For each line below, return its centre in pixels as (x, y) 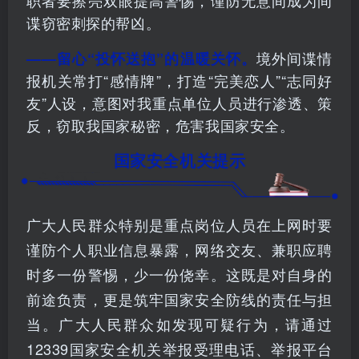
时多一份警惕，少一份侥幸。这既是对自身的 (179, 274)
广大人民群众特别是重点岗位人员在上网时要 (179, 224)
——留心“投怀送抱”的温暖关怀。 (142, 59)
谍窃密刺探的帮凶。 (94, 23)
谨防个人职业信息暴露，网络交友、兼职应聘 (179, 249)
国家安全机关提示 (179, 160)
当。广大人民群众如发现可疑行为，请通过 (179, 323)
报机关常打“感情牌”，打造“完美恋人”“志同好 (179, 81)
